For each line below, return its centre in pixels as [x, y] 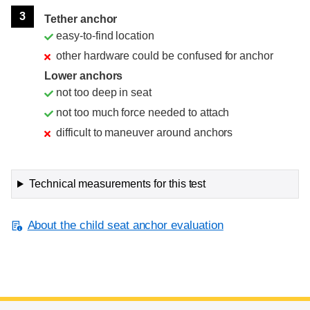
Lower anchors [84, 76]
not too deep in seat [104, 93]
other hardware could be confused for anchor [165, 56]
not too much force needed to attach [143, 113]
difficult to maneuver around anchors [145, 133]
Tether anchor [81, 19]
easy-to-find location [106, 36]
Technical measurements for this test [117, 184]
